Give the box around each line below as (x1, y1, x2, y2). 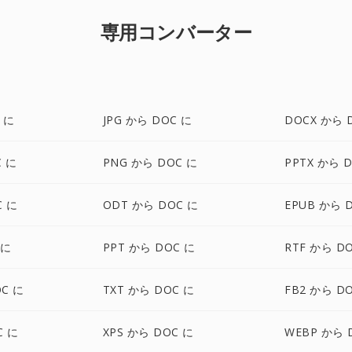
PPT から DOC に (102, 240, 196, 255)
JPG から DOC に (102, 112, 192, 127)
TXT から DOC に (102, 282, 195, 297)
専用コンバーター (100, 19, 252, 45)
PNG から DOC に (102, 155, 198, 170)
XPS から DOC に (102, 324, 194, 339)
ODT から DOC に (102, 197, 199, 212)
